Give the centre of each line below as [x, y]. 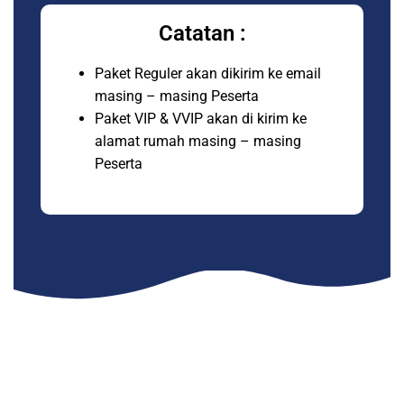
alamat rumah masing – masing [198, 141]
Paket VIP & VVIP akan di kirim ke [201, 119]
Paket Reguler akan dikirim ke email [208, 73]
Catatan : [202, 33]
